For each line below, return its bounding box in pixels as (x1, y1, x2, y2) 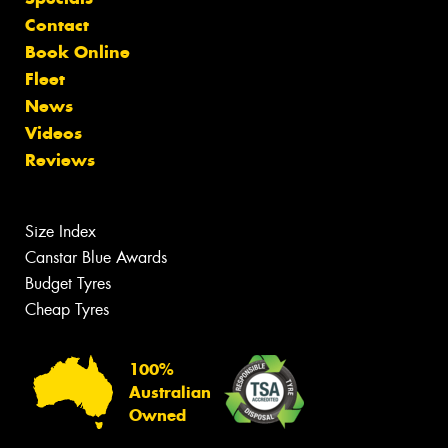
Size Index (25, 220, 96, 242)
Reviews (25, 148, 95, 171)
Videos (25, 121, 82, 144)
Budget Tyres (25, 272, 111, 294)
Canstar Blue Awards (25, 246, 167, 268)
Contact (25, 13, 89, 36)
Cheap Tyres (25, 298, 109, 320)
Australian (129, 382, 211, 402)
